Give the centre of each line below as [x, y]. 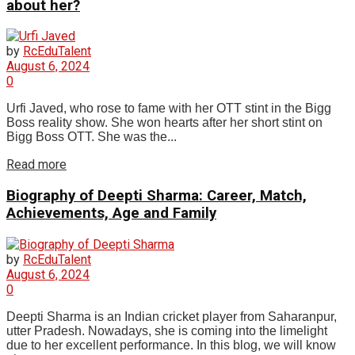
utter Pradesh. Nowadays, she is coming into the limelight [167, 330]
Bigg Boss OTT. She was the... [92, 137]
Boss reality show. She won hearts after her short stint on [164, 123]
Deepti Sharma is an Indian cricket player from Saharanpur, [172, 316]
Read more [36, 165]
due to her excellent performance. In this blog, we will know [171, 345]
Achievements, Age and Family [111, 214]
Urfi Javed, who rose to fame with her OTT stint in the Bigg [169, 109]
